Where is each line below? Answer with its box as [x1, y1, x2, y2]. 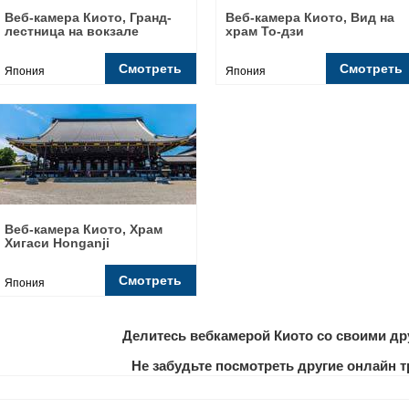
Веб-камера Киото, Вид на [225, 10, 394, 25]
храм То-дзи [225, 24, 304, 38]
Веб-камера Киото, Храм [5, 222, 163, 236]
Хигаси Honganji [5, 236, 110, 250]
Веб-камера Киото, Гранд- [5, 10, 172, 25]
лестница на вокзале [5, 24, 139, 38]
